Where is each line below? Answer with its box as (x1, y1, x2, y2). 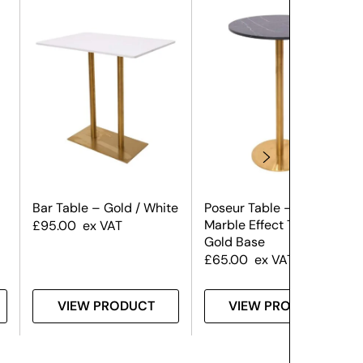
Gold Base (203, 233, 265, 251)
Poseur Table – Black (203, 199, 328, 217)
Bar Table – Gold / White (32, 199, 179, 217)
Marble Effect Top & (203, 216, 322, 234)
